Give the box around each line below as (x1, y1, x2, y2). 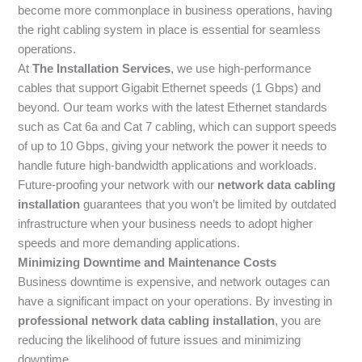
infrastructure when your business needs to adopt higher (18, 217, 314, 231)
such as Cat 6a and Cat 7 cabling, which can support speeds (18, 120, 338, 134)
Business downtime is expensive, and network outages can (18, 276, 330, 289)
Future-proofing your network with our (18, 179, 218, 192)
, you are (275, 314, 322, 328)
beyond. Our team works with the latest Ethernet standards (18, 101, 328, 115)
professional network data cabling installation (18, 314, 276, 328)
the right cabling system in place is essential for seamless (18, 23, 322, 37)
